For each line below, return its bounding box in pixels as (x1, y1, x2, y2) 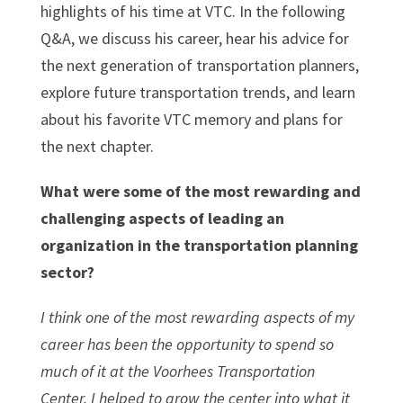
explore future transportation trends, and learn (40, 81, 355, 103)
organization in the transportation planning (40, 234, 358, 255)
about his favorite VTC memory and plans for (40, 108, 343, 130)
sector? (40, 261, 94, 282)
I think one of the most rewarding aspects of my (40, 306, 354, 327)
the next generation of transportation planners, (40, 54, 359, 76)
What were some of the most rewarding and (40, 180, 361, 201)
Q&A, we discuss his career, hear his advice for (40, 27, 349, 49)
